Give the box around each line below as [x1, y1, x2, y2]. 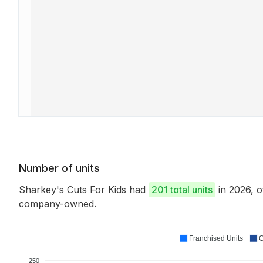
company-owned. [19, 198, 96, 210]
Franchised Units [188, 234, 243, 242]
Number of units [19, 162, 100, 174]
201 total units [151, 184, 213, 195]
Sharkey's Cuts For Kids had [19, 184, 149, 195]
